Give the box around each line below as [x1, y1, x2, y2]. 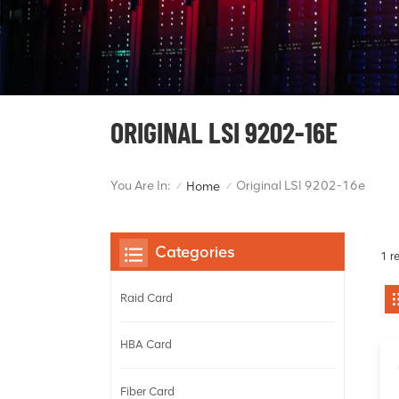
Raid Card [120, 291, 173, 305]
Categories [155, 241, 235, 261]
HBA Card [120, 338, 172, 352]
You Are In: [110, 178, 170, 194]
